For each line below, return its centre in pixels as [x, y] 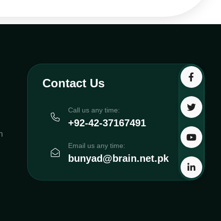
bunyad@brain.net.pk [118, 159]
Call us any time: [94, 110]
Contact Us [73, 83]
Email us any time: [96, 146]
